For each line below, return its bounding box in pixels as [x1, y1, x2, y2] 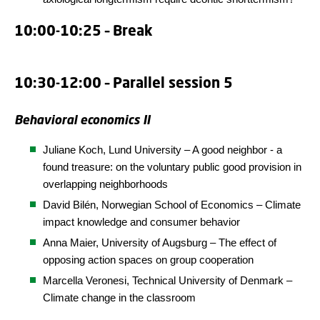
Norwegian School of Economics [101, 199, 256, 211]
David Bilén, [43, 199, 101, 211]
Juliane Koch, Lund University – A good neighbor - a [43, 144, 282, 156]
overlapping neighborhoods [43, 178, 168, 190]
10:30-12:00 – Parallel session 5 [14, 74, 233, 91]
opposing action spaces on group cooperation [43, 254, 254, 266]
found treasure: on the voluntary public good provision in [43, 161, 301, 173]
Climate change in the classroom [43, 291, 196, 304]
